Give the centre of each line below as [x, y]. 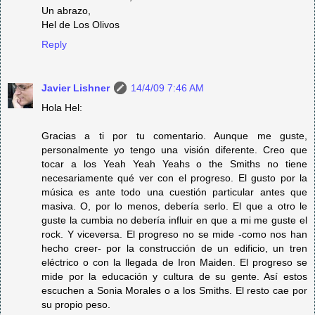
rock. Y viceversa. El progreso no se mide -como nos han [174, 234]
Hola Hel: [62, 107]
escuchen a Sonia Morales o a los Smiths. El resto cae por [174, 290]
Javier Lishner [76, 88]
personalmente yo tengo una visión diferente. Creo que [174, 149]
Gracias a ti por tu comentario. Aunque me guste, [174, 135]
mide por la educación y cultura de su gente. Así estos [174, 276]
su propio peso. [76, 304]
